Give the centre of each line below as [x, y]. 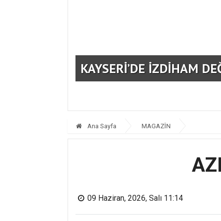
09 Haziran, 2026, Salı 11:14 [135, 198]
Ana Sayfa [101, 126]
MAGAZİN [156, 126]
